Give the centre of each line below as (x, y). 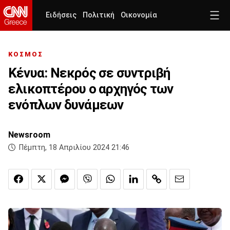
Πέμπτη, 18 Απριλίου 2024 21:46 (74, 148)
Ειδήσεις (61, 15)
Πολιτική (99, 15)
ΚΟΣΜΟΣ (26, 54)
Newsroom (29, 135)
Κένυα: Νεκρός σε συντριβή (89, 73)
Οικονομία (139, 15)
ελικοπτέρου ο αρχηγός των (91, 89)
